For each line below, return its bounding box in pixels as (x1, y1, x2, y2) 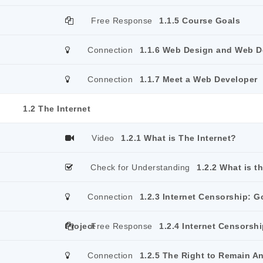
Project (65, 221, 96, 231)
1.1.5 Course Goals (159, 16, 240, 25)
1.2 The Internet (23, 104, 90, 113)
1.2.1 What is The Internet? (121, 133, 237, 143)
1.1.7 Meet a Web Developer (139, 75, 258, 84)
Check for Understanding (90, 163, 190, 172)
